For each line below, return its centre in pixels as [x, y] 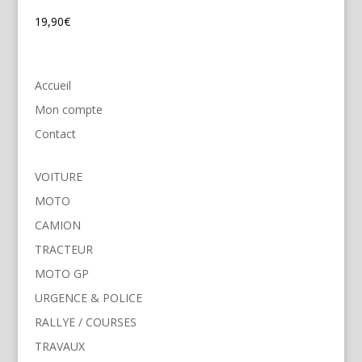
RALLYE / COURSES [85, 322]
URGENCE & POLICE [88, 297]
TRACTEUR [63, 249]
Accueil [53, 85]
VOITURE [58, 176]
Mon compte [68, 109]
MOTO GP [61, 273]
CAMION [57, 225]
